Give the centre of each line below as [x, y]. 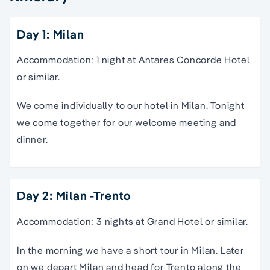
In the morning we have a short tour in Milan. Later [130, 250]
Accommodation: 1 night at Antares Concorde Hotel [133, 59]
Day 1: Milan [51, 34]
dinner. [33, 139]
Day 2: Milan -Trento [74, 195]
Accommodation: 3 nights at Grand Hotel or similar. [133, 221]
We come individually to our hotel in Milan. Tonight [131, 105]
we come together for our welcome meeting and [127, 122]
